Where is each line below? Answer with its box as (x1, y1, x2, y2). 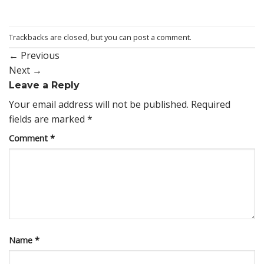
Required (191, 98, 230, 111)
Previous (18, 49, 60, 62)
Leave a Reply (9, 80, 82, 91)
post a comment (133, 31, 190, 42)
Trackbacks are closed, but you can (9, 31, 133, 42)
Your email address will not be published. (9, 98, 189, 111)
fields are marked (9, 113, 87, 126)
